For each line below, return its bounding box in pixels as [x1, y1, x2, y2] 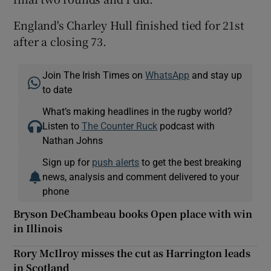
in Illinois [13, 221, 63, 235]
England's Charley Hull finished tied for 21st [13, 16, 244, 33]
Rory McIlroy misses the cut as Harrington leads [13, 246, 251, 260]
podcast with [157, 120, 215, 131]
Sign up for [42, 157, 93, 167]
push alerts [92, 157, 140, 167]
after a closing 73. [13, 33, 106, 49]
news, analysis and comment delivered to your [42, 171, 240, 181]
